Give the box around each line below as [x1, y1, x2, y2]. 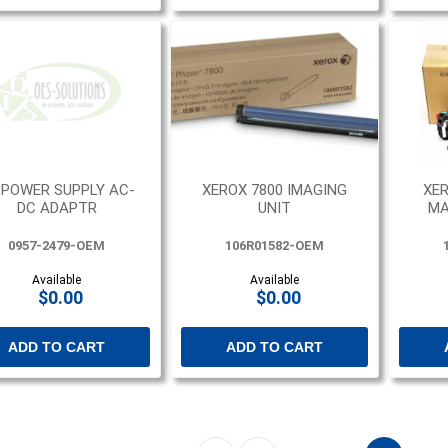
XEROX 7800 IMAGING [202, 181, 348, 200]
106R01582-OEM [225, 238, 325, 254]
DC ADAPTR [16, 199, 97, 218]
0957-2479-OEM [8, 238, 106, 254]
